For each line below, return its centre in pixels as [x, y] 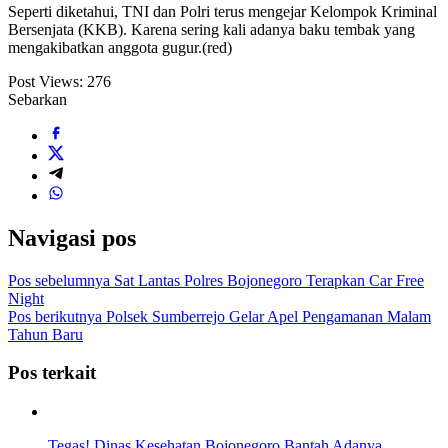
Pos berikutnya [55, 316]
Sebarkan [37, 99]
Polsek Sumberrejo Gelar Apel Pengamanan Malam [266, 316]
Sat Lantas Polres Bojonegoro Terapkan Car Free [267, 280]
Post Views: [45, 81]
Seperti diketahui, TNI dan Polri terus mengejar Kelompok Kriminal [222, 11]
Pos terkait [52, 373]
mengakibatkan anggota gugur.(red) [120, 47]
